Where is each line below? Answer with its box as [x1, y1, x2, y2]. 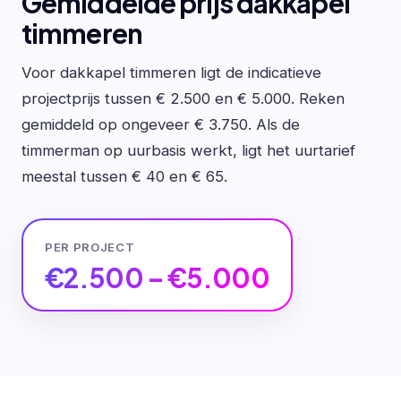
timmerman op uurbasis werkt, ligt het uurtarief [21, 141, 355, 160]
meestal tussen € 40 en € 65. [21, 167, 227, 186]
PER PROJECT [45, 240, 135, 255]
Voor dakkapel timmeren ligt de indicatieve [21, 64, 321, 82]
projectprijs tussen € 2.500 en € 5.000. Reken [21, 90, 345, 108]
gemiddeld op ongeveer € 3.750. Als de [21, 115, 300, 134]
